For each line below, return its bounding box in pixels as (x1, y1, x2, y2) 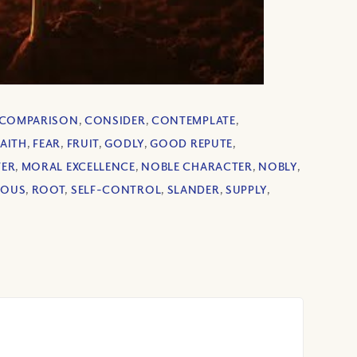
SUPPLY (225, 182, 268, 197)
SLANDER (167, 182, 220, 197)
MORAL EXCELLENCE (21, 159, 135, 174)
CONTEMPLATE (151, 113, 236, 127)
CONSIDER (84, 113, 146, 127)
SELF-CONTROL (70, 182, 162, 197)
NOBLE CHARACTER (141, 159, 253, 174)
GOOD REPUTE (150, 136, 233, 151)
